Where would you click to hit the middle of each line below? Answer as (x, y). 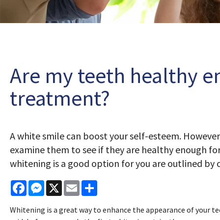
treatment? (60, 98)
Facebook (42, 184)
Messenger (62, 184)
